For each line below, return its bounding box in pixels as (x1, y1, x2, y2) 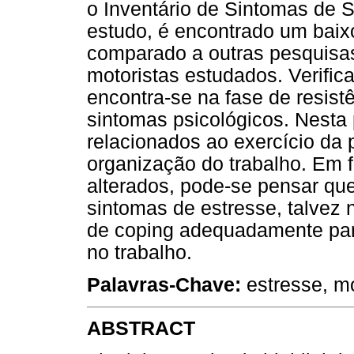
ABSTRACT (87, 318, 195, 340)
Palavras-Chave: (87, 273, 241, 296)
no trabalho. (87, 241, 192, 263)
